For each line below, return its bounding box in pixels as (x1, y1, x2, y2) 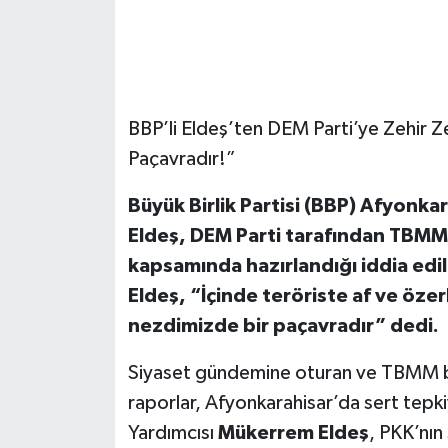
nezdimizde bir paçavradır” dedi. (127, 315, 439, 336)
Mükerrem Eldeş (217, 422, 369, 443)
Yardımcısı (127, 422, 218, 443)
